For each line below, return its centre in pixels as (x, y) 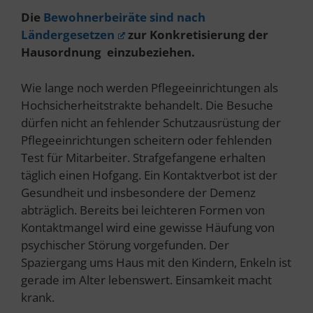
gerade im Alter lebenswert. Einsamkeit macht (146, 279)
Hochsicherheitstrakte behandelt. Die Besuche (147, 105)
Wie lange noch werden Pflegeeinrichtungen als (150, 87)
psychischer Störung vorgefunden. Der (125, 245)
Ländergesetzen (68, 35)
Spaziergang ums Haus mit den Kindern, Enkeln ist (156, 262)
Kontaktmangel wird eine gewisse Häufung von (148, 227)
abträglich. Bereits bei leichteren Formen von (143, 210)
